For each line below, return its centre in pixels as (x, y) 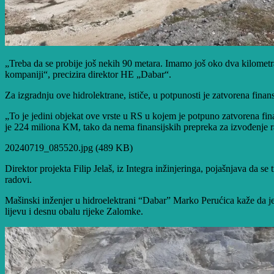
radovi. (18, 179)
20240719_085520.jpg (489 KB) (69, 147)
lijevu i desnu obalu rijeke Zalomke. (74, 211)
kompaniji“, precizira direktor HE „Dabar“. (88, 74)
